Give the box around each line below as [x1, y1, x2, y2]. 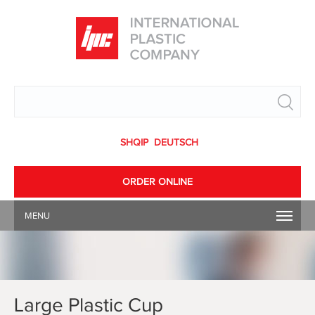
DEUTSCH [153, 137, 198, 148]
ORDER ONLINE [122, 176, 193, 188]
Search [269, 96, 302, 108]
